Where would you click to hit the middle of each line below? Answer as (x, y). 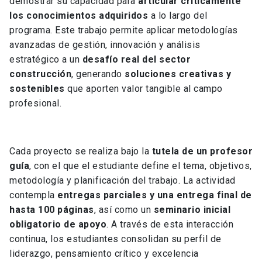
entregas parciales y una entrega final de (155, 195)
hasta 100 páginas (52, 210)
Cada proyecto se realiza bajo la (81, 151)
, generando (98, 74)
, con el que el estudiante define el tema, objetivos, (141, 166)
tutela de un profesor (202, 151)
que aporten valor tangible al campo (144, 89)
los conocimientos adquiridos (79, 16)
